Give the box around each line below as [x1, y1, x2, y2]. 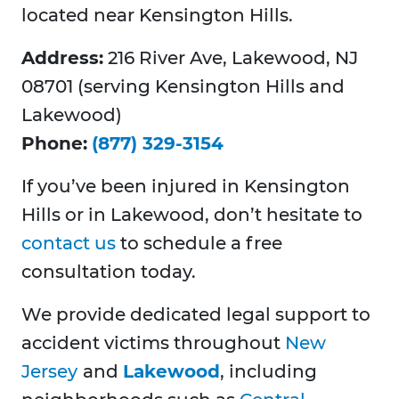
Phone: [21, 133, 87, 155]
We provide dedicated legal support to [21, 304, 370, 326]
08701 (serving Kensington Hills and [21, 76, 345, 98]
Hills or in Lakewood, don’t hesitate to [21, 204, 362, 226]
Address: [21, 47, 103, 69]
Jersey [21, 361, 77, 383]
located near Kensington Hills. [21, 4, 293, 27]
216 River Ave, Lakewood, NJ [103, 47, 358, 69]
